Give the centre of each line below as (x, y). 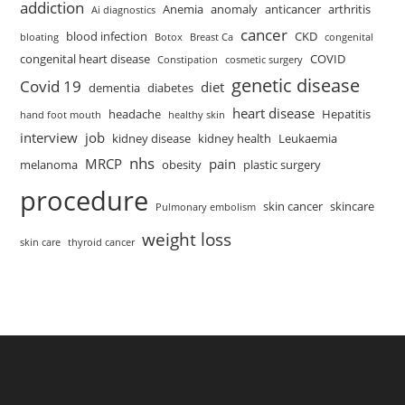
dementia (115, 87)
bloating (40, 37)
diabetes (171, 87)
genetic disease (296, 85)
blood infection (107, 36)
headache (135, 113)
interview (49, 137)
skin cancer (293, 206)
